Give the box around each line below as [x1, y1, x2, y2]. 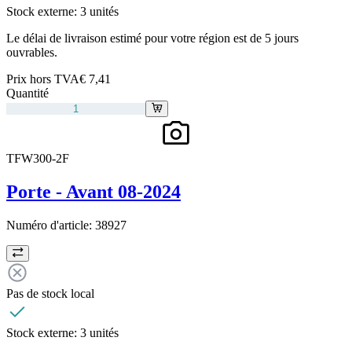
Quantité [6, 86, 49, 100]
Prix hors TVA [6, 71, 79, 86]
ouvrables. [6, 45, 57, 59]
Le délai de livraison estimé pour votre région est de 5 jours [6, 31, 299, 45]
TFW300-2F [6, 151, 69, 165]
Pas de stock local [6, 286, 94, 300]
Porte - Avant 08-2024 [6, 181, 181, 202]
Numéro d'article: [6, 218, 95, 232]
